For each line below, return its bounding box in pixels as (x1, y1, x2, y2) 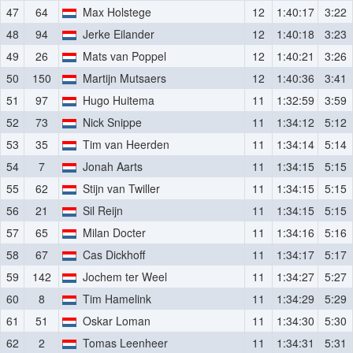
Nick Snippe (76, 114, 143, 130)
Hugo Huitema (76, 92, 155, 108)
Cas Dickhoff (76, 247, 146, 262)
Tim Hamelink (76, 291, 152, 307)
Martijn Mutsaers (76, 70, 167, 86)
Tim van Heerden (76, 136, 170, 152)
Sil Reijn (76, 203, 124, 218)
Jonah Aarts (76, 158, 143, 174)
